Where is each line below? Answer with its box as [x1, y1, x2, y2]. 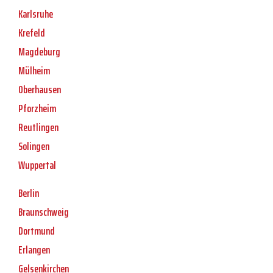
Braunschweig [18, 204, 69, 221]
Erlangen [18, 241, 50, 259]
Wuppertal [18, 157, 56, 174]
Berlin [18, 185, 39, 202]
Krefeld [18, 24, 45, 42]
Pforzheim [18, 100, 56, 118]
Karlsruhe [18, 5, 53, 23]
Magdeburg [18, 43, 60, 61]
